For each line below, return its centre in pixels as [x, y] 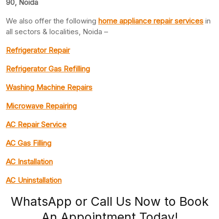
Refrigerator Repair [38, 50]
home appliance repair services [151, 21]
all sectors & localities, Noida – [57, 31]
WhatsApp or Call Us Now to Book [109, 201]
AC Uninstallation [34, 180]
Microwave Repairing [41, 106]
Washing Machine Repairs [49, 87]
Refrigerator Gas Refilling [48, 68]
